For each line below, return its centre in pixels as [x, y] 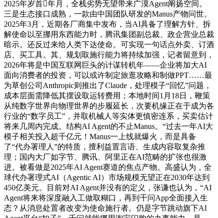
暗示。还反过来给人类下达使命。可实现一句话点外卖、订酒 [109, 45]
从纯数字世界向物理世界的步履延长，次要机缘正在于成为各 [109, 106]
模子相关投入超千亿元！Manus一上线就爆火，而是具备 [100, 137]
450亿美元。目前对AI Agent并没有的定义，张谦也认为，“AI [108, 188]
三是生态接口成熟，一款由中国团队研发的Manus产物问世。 [108, 14]
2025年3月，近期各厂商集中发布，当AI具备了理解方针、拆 [107, 24]
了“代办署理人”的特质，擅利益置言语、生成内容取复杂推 [105, 147]
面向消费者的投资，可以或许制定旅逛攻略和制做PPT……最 [108, 75]
